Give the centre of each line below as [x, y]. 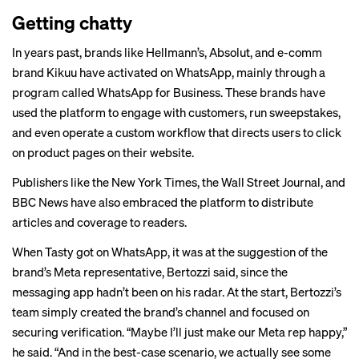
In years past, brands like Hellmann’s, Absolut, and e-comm [167, 52]
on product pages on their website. [103, 152]
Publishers [40, 182]
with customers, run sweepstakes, [251, 112]
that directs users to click [274, 132]
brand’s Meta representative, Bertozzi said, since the [150, 272]
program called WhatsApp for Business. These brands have [169, 92]
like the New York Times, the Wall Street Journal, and [207, 182]
